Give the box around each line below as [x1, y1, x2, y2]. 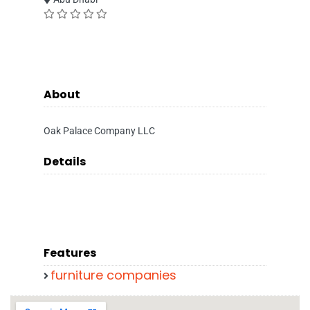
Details [44, 154, 86, 170]
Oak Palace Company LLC [44, 125, 155, 136]
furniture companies [51, 266, 176, 284]
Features [44, 245, 96, 261]
